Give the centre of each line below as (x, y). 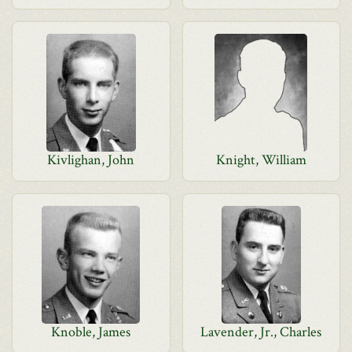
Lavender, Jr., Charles (261, 332)
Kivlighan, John (91, 160)
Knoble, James (91, 332)
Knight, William (261, 160)
